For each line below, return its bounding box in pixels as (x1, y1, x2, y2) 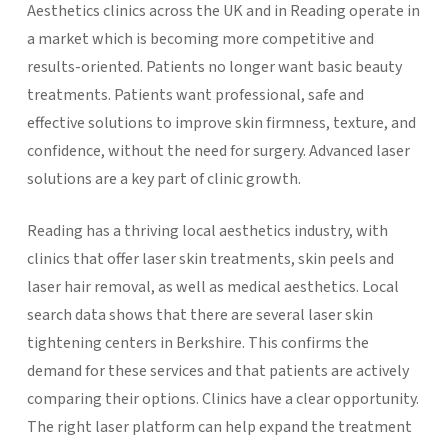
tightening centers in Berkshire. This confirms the (26, 331, 369, 354)
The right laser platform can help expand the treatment (26, 415, 412, 438)
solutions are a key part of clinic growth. (26, 167, 301, 190)
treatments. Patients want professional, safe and (26, 83, 364, 106)
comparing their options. (26, 387, 202, 410)
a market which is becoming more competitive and (26, 27, 374, 50)
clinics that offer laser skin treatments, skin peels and (26, 247, 394, 270)
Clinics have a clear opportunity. (201, 387, 419, 410)
